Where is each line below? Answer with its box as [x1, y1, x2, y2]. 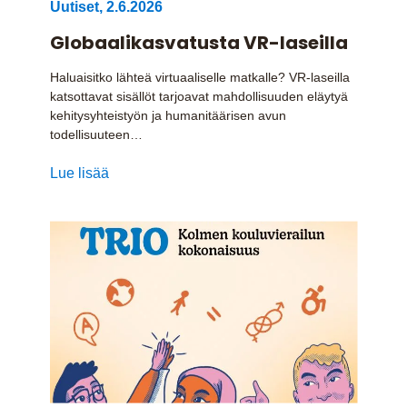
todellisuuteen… [49, 127, 143, 143]
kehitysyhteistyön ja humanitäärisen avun [49, 108, 286, 124]
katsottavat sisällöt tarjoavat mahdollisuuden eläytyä [49, 89, 348, 104]
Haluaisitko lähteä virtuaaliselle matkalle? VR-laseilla [49, 70, 350, 85]
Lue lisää [49, 165, 109, 182]
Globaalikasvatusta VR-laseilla [49, 30, 348, 56]
